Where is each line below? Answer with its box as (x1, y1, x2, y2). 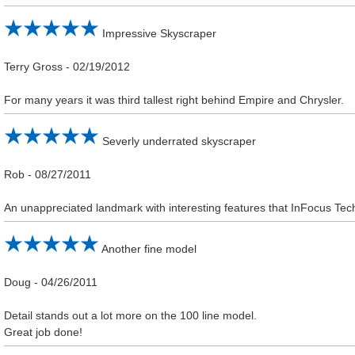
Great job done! (4, 326, 83, 339)
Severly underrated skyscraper (102, 134, 257, 147)
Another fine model (101, 242, 197, 256)
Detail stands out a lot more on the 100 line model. (4, 309, 258, 323)
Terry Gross (4, 59, 63, 73)
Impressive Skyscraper (102, 26, 217, 40)
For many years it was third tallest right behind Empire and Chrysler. (4, 93, 345, 106)
